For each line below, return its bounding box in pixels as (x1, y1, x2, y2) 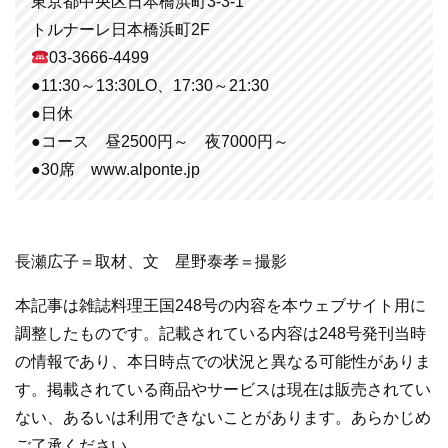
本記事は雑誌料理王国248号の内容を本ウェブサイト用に (15, 297, 426, 315)
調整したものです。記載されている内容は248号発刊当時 (15, 325, 426, 343)
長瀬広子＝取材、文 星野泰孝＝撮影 (15, 253, 287, 271)
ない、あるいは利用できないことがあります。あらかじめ (15, 409, 431, 427)
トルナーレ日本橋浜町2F (31, 21, 210, 39)
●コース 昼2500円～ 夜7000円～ (31, 133, 289, 151)
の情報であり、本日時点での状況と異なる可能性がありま (15, 353, 431, 371)
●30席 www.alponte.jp (31, 161, 200, 179)
